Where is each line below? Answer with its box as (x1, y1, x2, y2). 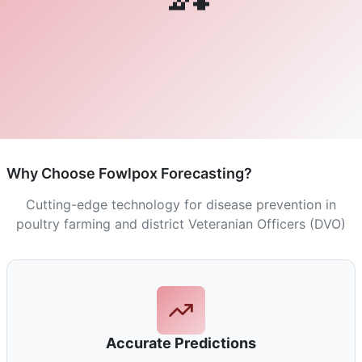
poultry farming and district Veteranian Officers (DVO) (16, 216, 346, 232)
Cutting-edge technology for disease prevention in (26, 196, 336, 213)
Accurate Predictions (106, 335, 256, 351)
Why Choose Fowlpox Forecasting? (6, 165, 252, 182)
